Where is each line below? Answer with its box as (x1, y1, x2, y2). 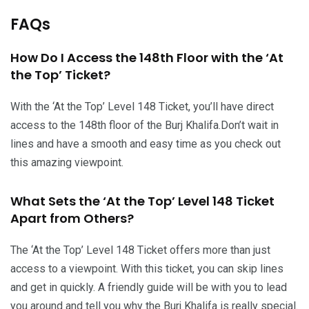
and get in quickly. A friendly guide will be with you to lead (10, 280, 287, 294)
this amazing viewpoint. (10, 155, 123, 169)
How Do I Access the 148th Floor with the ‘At (10, 48, 283, 66)
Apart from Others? (10, 209, 134, 227)
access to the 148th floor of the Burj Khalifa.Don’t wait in (10, 118, 279, 132)
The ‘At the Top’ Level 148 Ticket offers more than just (10, 243, 270, 257)
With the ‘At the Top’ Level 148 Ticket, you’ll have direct (10, 99, 274, 113)
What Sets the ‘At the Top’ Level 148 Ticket (10, 192, 275, 210)
